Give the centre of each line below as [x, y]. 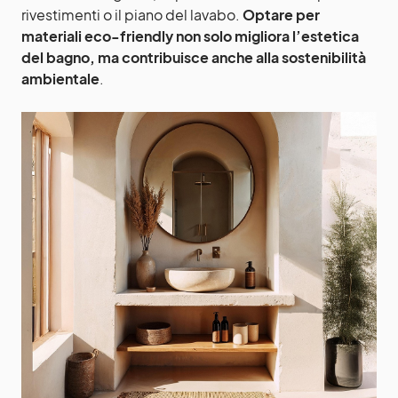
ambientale [60, 79]
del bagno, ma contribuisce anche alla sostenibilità [194, 57]
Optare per [281, 15]
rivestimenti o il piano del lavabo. [132, 15]
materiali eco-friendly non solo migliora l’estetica [190, 36]
